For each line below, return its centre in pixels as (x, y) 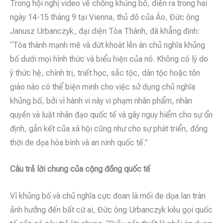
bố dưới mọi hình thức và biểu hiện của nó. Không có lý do (109, 59)
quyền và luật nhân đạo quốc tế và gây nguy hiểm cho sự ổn (111, 114)
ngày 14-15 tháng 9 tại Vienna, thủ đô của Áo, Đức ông (105, 17)
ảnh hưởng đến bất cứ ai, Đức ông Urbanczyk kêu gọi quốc (111, 210)
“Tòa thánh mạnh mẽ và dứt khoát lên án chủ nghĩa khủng (108, 45)
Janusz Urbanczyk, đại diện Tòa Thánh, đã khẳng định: (105, 31)
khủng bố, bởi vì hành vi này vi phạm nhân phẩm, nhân (101, 101)
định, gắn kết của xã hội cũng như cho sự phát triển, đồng (109, 128)
